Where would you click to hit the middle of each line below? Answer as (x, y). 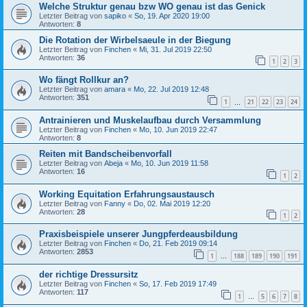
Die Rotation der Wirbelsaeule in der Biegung (135, 40)
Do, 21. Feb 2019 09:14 (178, 244)
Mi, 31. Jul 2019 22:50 (175, 49)
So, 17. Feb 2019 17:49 (178, 283)
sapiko (115, 15)
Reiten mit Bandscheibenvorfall (106, 154)
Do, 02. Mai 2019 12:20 (172, 203)
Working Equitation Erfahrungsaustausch (127, 194)
